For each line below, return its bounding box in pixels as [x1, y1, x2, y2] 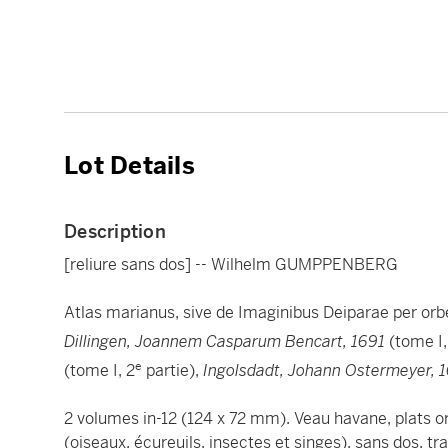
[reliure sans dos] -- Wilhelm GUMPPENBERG [64, 253, 398, 275]
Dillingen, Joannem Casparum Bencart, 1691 [64, 330, 385, 352]
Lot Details [64, 150, 195, 181]
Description [64, 219, 166, 243]
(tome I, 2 [64, 360, 135, 382]
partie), [142, 360, 203, 382]
